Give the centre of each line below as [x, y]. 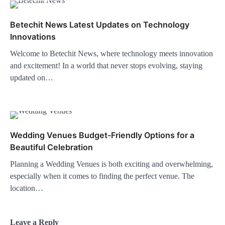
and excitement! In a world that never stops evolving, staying [106, 66]
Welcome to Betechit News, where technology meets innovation [111, 54]
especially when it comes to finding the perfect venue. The [102, 176]
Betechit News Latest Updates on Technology [100, 25]
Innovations [33, 37]
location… [27, 188]
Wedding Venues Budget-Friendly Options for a [102, 135]
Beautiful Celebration [51, 147]
